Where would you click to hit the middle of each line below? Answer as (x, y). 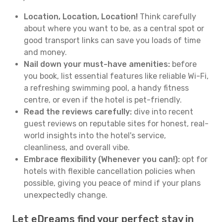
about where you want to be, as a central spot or (114, 28)
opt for (194, 159)
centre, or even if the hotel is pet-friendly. (103, 100)
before (183, 64)
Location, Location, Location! (81, 17)
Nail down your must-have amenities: (97, 64)
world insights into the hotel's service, (95, 136)
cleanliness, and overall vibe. (77, 147)
